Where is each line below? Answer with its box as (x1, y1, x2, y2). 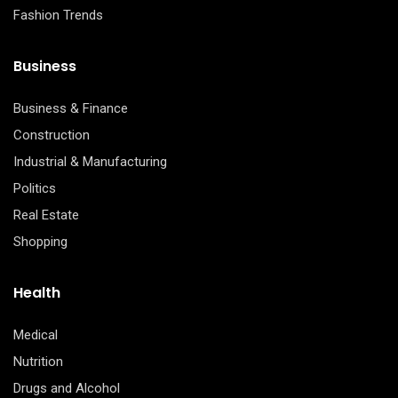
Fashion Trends (13, 6, 103, 23)
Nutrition (13, 353, 63, 370)
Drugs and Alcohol (13, 379, 120, 396)
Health (13, 282, 60, 303)
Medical (13, 326, 58, 343)
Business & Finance (13, 99, 128, 116)
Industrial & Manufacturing (13, 153, 167, 170)
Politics (13, 179, 56, 196)
